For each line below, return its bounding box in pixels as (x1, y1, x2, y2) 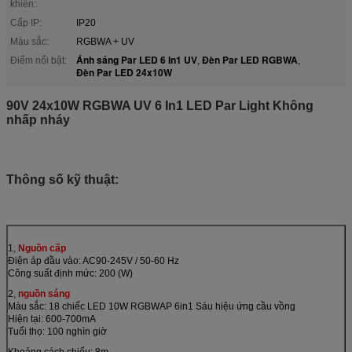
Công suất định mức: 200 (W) (8, 267, 133, 279)
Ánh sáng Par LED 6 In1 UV (76, 52, 197, 67)
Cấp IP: (10, 16, 42, 28)
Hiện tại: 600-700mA (8, 313, 96, 324)
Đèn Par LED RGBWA (202, 52, 298, 67)
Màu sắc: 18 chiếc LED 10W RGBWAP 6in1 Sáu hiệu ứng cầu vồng (8, 300, 295, 312)
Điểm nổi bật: (10, 54, 67, 66)
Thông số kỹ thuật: (6, 172, 119, 186)
